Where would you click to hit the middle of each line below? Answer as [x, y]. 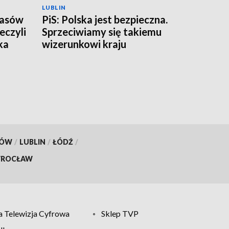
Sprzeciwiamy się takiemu [102, 31]
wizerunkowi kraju [84, 44]
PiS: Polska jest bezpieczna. [105, 19]
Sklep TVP [120, 213]
